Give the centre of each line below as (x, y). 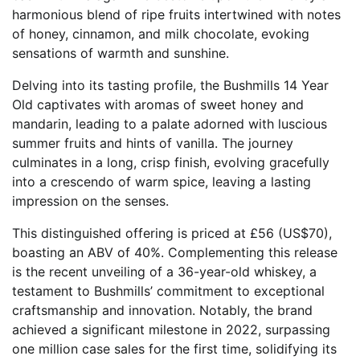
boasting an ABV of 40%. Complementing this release (175, 253)
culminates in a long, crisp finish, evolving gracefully (171, 163)
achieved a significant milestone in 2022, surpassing (171, 330)
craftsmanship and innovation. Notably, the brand (162, 311)
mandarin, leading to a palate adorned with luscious (170, 124)
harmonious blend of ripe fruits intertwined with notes (176, 15)
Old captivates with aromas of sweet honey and (158, 105)
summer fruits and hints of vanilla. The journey (153, 143)
